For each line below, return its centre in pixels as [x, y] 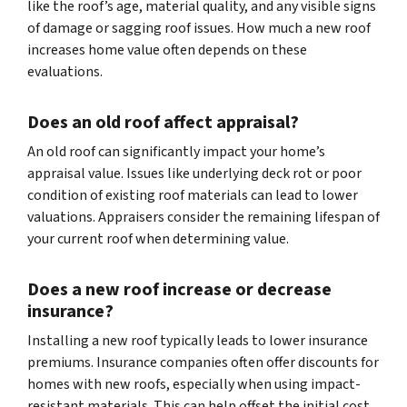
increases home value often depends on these [167, 50]
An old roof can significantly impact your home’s [176, 152]
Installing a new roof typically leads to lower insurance [198, 341]
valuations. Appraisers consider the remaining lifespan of [203, 218]
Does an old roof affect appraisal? [163, 123]
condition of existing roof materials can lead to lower [193, 196]
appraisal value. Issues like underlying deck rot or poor [194, 174]
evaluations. [65, 72]
